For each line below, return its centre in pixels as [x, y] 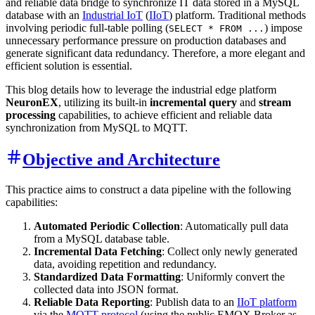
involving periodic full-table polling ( [87, 28]
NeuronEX [32, 103]
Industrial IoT [112, 15]
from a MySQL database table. [102, 239]
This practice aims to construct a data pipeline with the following [148, 190]
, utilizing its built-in [104, 103]
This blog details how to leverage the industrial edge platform [141, 90]
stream [275, 103]
